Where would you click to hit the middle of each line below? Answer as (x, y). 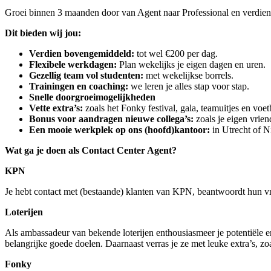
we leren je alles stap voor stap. (189, 87)
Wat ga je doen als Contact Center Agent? (91, 151)
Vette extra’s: (56, 108)
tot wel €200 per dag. (176, 54)
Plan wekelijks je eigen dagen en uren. (191, 65)
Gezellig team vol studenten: (86, 76)
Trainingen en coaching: (79, 87)
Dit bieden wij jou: (43, 33)
